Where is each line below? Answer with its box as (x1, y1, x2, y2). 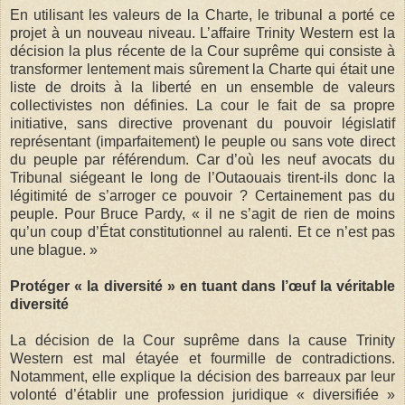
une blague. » (10, 241, 98, 258)
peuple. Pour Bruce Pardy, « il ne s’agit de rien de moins (10, 205, 395, 221)
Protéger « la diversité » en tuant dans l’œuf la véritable (10, 278, 395, 294)
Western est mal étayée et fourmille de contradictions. (10, 350, 395, 366)
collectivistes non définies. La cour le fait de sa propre (10, 97, 395, 113)
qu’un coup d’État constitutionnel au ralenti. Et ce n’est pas (10, 223, 395, 240)
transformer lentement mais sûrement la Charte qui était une (10, 61, 395, 77)
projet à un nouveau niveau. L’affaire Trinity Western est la (10, 24, 395, 41)
